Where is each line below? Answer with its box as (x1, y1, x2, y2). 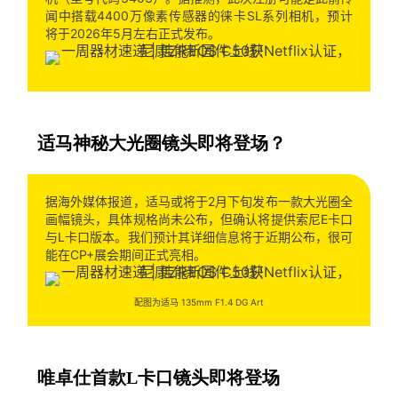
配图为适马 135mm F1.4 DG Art (133, 296, 264, 307)
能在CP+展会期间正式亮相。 (44, 246, 206, 262)
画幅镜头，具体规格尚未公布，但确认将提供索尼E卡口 (44, 211, 354, 227)
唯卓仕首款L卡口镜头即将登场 (36, 367, 280, 387)
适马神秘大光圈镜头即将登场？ (36, 132, 286, 153)
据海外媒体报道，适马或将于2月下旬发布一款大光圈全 (44, 193, 354, 209)
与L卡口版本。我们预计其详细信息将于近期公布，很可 (44, 228, 354, 244)
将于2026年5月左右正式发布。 (44, 25, 220, 41)
